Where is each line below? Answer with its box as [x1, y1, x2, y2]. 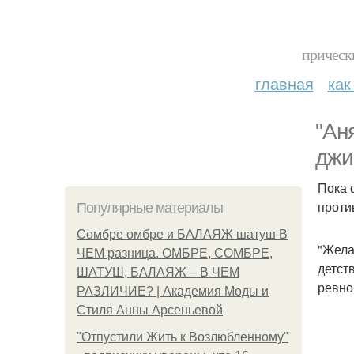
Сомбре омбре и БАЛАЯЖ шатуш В [77, 228, 288, 241]
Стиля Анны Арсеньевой [77, 303, 223, 317]
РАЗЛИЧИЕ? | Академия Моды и [77, 284, 269, 298]
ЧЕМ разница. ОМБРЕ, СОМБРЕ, [77, 247, 273, 260]
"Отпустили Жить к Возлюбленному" [77, 330, 288, 344]
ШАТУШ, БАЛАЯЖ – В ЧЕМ [77, 265, 239, 279]
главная [254, 72, 314, 95]
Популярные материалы [77, 200, 223, 216]
